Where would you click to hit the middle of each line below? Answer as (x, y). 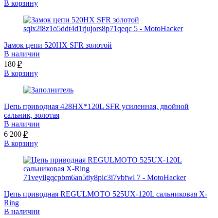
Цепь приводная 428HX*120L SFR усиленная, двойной (96, 107)
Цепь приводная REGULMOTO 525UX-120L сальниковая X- (106, 194)
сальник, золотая (32, 115)
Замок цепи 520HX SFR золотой (58, 45)
